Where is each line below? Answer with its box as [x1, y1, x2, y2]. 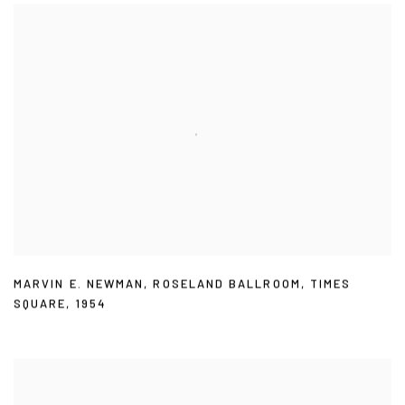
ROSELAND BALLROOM [153, 276, 301, 291]
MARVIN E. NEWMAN [14, 276, 145, 291]
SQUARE [14, 296, 67, 311]
